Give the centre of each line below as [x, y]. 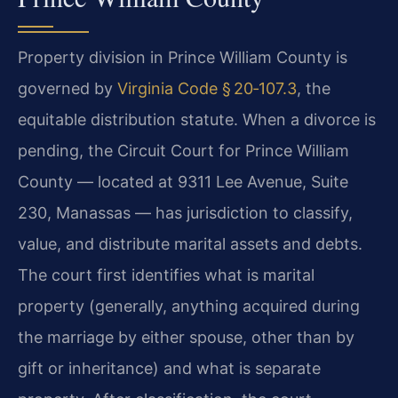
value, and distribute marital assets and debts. [190, 244]
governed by [68, 89]
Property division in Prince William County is [183, 58]
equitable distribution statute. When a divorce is [197, 120]
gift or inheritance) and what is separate [169, 369]
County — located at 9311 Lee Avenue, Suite [183, 182]
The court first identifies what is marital [166, 275]
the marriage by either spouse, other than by [186, 338]
